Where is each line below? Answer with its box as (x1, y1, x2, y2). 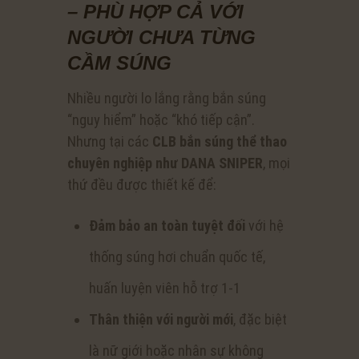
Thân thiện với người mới (89, 311, 233, 329)
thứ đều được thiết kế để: (67, 176, 216, 194)
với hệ (245, 217, 284, 235)
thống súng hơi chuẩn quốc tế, (89, 248, 265, 266)
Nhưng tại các (67, 133, 152, 151)
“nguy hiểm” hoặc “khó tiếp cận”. (67, 111, 255, 129)
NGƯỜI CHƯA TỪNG (67, 26, 256, 49)
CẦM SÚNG (67, 52, 171, 75)
